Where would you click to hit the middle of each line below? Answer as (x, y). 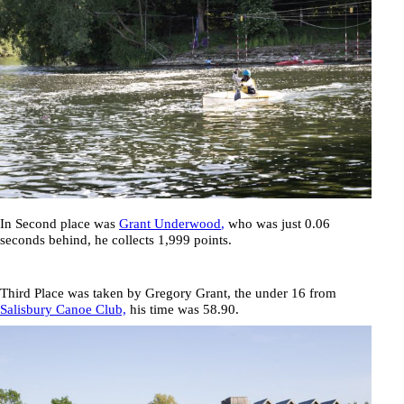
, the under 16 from (282, 293)
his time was (165, 309)
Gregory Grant (186, 293)
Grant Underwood (170, 223)
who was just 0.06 (277, 223)
